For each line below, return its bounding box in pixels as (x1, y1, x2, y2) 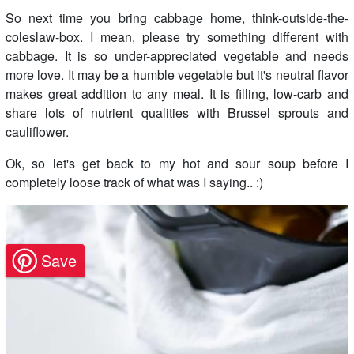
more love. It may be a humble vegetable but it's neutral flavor (6, 66, 348, 85)
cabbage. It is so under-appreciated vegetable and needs (6, 47, 348, 66)
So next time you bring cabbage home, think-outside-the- (6, 9, 348, 28)
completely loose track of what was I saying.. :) (6, 173, 263, 192)
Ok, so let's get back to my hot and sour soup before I (6, 154, 348, 173)
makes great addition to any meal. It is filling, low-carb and (6, 85, 348, 104)
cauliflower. (6, 122, 69, 141)
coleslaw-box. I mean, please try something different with (6, 28, 348, 47)
